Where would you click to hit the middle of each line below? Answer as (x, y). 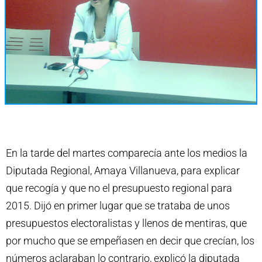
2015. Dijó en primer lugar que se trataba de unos (118, 205)
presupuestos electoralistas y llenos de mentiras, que (126, 223)
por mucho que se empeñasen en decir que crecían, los (130, 240)
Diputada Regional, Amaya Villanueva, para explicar (123, 170)
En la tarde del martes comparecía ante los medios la (127, 153)
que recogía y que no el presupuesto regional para (119, 188)
